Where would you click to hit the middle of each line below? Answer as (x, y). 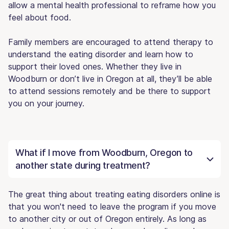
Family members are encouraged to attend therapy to (111, 42)
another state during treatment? (83, 165)
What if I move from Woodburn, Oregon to (104, 152)
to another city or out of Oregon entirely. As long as (107, 219)
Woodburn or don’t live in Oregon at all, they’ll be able (110, 78)
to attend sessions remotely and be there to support (109, 91)
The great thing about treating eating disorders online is (114, 194)
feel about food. (40, 17)
